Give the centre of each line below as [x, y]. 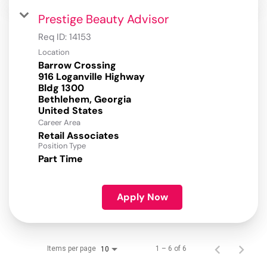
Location [54, 52]
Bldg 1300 [61, 88]
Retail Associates [79, 136]
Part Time [60, 159]
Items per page [72, 249]
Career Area [59, 123]
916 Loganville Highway [91, 77]
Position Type [62, 146]
